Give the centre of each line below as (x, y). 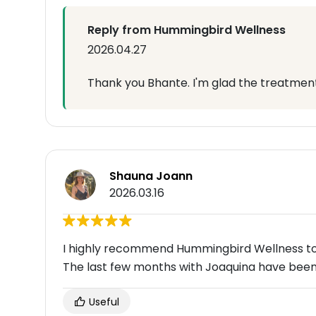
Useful (103, 302)
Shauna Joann (151, 176)
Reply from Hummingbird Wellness (187, 30)
